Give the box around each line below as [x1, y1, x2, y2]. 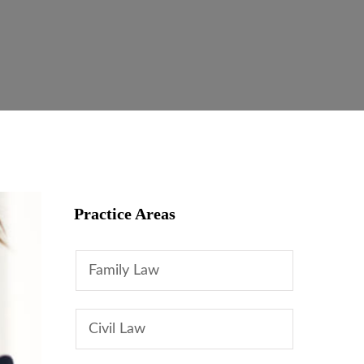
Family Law [89, 263, 159, 278]
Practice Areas [74, 205, 175, 223]
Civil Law [89, 322, 145, 336]
